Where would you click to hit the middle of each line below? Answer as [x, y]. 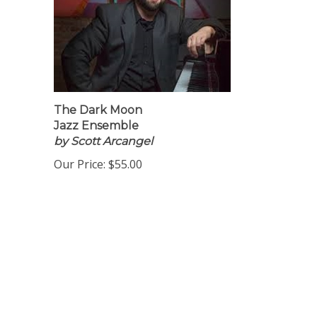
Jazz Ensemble [96, 130]
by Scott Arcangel [103, 145]
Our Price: [80, 168]
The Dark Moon [98, 114]
